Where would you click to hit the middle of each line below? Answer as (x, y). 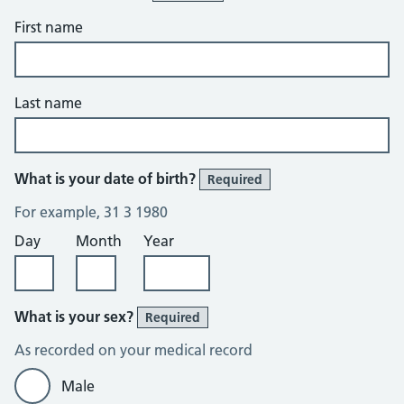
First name (49, 27)
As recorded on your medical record (133, 350)
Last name (48, 103)
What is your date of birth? (107, 179)
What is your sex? (76, 317)
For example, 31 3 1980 (91, 212)
